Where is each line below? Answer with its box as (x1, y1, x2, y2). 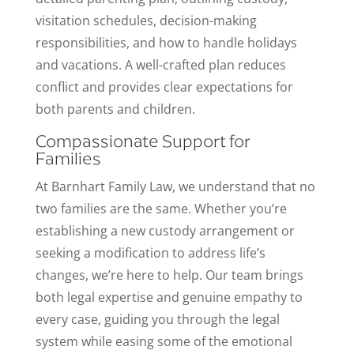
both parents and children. (35, 100, 195, 118)
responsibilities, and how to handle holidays (35, 34, 297, 51)
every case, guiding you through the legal (35, 311, 280, 328)
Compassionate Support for (35, 130, 250, 152)
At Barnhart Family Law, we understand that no (35, 178, 315, 195)
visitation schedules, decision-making (35, 12, 257, 29)
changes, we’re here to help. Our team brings (35, 266, 303, 284)
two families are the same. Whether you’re (35, 200, 287, 217)
